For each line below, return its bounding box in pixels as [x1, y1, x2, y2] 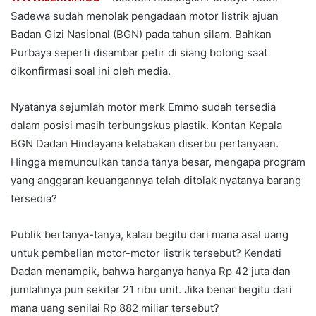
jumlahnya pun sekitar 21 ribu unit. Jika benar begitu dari [11, 282, 292, 296]
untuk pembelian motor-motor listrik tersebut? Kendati [11, 245, 281, 260]
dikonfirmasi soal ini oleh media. [11, 63, 171, 78]
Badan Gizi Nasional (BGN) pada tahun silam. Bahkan [11, 27, 272, 41]
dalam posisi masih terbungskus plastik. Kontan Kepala [11, 118, 282, 132]
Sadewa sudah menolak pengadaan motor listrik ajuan [11, 8, 279, 23]
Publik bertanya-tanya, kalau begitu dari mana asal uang [11, 227, 288, 241]
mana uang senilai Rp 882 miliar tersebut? [11, 300, 219, 315]
